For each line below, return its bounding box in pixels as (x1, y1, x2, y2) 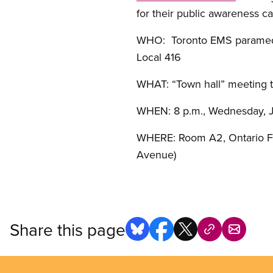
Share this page (10, 217, 126, 241)
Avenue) (136, 147, 176, 162)
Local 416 (136, 49, 181, 65)
